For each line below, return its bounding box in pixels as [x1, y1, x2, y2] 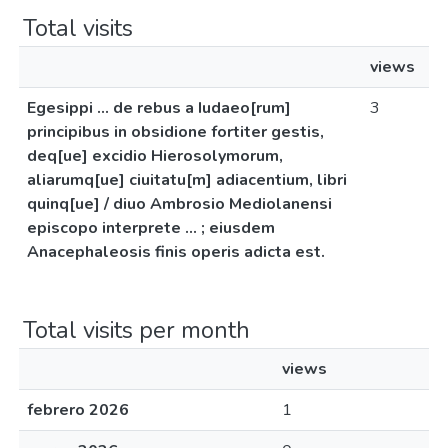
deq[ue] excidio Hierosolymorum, [27, 145, 283, 167]
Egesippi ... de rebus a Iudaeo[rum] [27, 97, 291, 119]
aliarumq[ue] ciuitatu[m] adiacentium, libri [27, 169, 347, 191]
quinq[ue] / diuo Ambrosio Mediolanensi [27, 193, 332, 215]
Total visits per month [23, 314, 250, 346]
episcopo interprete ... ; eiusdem [27, 217, 275, 239]
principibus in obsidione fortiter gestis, [27, 121, 324, 143]
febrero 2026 [27, 399, 129, 421]
